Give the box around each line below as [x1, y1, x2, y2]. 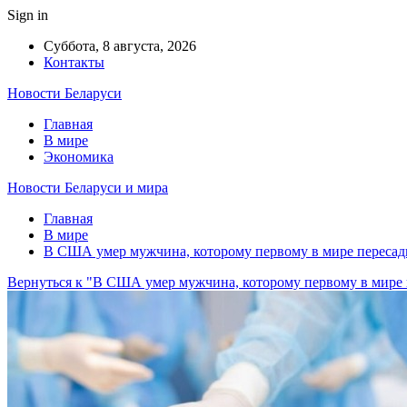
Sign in [7, 7, 48, 23]
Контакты [44, 55, 104, 70]
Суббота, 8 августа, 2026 [44, 38, 196, 54]
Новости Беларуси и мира [7, 180, 168, 195]
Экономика [44, 149, 114, 164]
